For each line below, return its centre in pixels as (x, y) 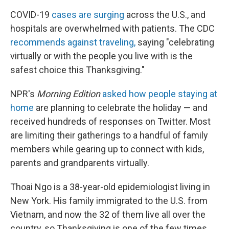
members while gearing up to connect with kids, (107, 149)
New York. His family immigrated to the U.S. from (109, 201)
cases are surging (88, 15)
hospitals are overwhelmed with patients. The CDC (112, 28)
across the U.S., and (165, 15)
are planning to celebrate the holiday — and (121, 108)
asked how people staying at (160, 94)
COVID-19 (31, 15)
